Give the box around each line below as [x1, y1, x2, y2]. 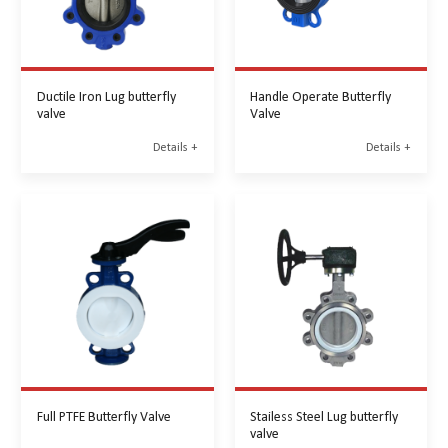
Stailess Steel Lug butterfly [250, 407, 399, 424]
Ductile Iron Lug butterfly [36, 87, 176, 104]
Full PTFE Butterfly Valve [36, 407, 171, 424]
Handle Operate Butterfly [250, 87, 392, 104]
